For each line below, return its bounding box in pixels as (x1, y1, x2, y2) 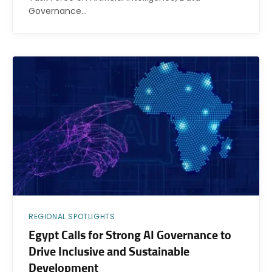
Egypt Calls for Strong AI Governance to (29, 229, 231, 242)
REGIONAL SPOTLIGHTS (29, 211, 115, 222)
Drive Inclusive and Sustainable (29, 245, 189, 258)
